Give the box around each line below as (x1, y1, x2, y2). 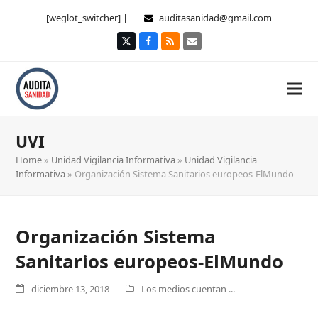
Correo (192, 38, 224, 53)
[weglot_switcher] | (46, 11, 130, 24)
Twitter (126, 38, 159, 53)
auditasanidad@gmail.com (159, 11, 272, 24)
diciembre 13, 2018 (31, 283, 110, 295)
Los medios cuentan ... (141, 283, 236, 295)
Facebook (148, 38, 192, 53)
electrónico (192, 48, 244, 62)
